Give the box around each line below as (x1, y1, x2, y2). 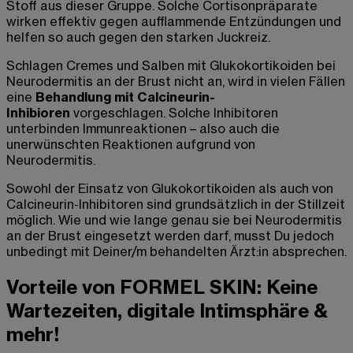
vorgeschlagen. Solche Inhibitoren (70, 104, 278, 121)
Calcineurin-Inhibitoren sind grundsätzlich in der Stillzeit (6, 195, 345, 212)
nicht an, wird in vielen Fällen (171, 72, 345, 89)
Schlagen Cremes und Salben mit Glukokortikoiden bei (6, 57, 336, 73)
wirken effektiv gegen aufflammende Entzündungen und (6, 13, 341, 29)
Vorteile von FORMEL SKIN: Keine (6, 274, 318, 299)
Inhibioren (6, 104, 70, 121)
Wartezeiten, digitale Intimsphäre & (6, 298, 328, 322)
